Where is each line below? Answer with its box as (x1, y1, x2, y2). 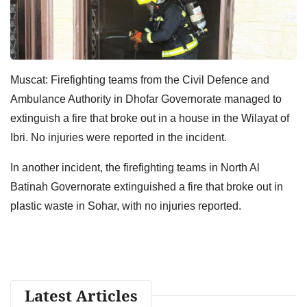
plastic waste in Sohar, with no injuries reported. (10, 199, 241, 212)
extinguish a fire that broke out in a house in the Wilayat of (10, 112, 289, 124)
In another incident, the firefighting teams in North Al (10, 161, 260, 173)
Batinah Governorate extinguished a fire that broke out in (10, 180, 283, 193)
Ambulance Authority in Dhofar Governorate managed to (10, 93, 282, 105)
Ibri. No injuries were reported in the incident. (10, 131, 227, 143)
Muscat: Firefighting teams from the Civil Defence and (10, 73, 269, 86)
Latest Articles (25, 284, 138, 306)
